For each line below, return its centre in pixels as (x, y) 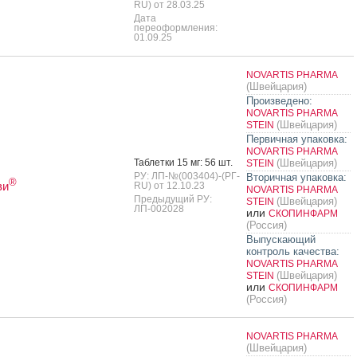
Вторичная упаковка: (296, 177)
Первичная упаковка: (296, 139)
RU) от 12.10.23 (169, 185)
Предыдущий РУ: (173, 199)
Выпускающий (280, 239)
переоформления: (175, 27)
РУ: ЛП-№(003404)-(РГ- (186, 176)
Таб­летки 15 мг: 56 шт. (183, 162)
